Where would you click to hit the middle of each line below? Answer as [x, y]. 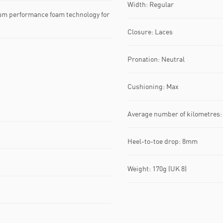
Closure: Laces [150, 32]
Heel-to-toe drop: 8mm [163, 141]
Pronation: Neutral [156, 59]
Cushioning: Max [153, 87]
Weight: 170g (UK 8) [157, 169]
